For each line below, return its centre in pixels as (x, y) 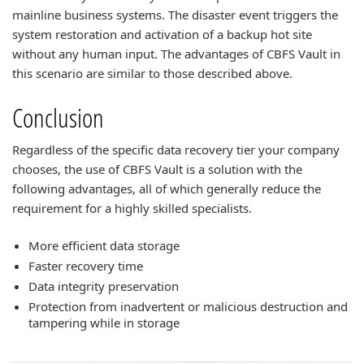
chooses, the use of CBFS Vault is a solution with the (157, 169)
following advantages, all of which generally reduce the (167, 188)
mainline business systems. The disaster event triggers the (175, 15)
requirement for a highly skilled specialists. (132, 208)
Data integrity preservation (104, 286)
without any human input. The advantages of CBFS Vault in (176, 54)
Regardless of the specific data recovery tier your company (176, 149)
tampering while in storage (104, 323)
